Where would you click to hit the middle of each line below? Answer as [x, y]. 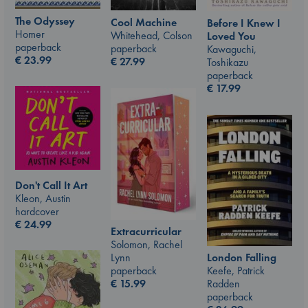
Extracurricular [146, 232]
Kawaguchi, [232, 49]
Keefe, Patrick [236, 271]
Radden [223, 284]
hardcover [37, 211]
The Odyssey [45, 21]
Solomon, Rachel [146, 245]
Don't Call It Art [51, 185]
